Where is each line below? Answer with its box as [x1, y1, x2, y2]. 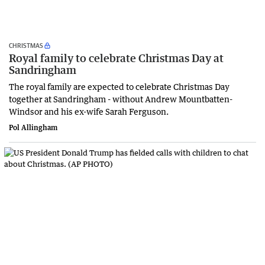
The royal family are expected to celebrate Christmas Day [9, 80, 230, 92]
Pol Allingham [9, 122, 57, 132]
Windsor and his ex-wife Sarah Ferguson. [9, 105, 169, 117]
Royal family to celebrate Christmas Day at [9, 51, 224, 64]
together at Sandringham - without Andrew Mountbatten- [9, 93, 232, 104]
